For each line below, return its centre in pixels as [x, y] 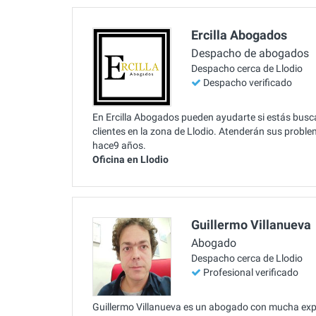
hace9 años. [119, 145]
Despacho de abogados [250, 54]
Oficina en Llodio [130, 159]
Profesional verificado [251, 273]
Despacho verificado [248, 83]
